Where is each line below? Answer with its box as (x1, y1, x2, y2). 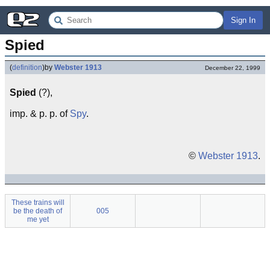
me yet (27, 215, 49, 224)
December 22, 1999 (205, 64, 260, 71)
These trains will (11, 198, 64, 207)
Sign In (231, 16, 256, 25)
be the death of (13, 207, 62, 215)
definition (12, 63, 42, 72)
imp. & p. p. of (10, 108, 70, 119)
